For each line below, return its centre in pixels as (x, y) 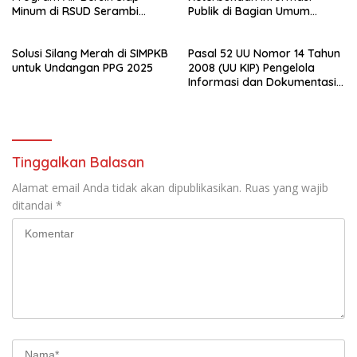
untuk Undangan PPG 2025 (82, 68)
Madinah (35, 25)
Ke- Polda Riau (227, 111)
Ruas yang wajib (286, 188)
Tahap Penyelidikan (240, 40)
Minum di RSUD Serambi (75, 11)
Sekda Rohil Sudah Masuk (256, 25)
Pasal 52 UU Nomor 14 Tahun (264, 53)
